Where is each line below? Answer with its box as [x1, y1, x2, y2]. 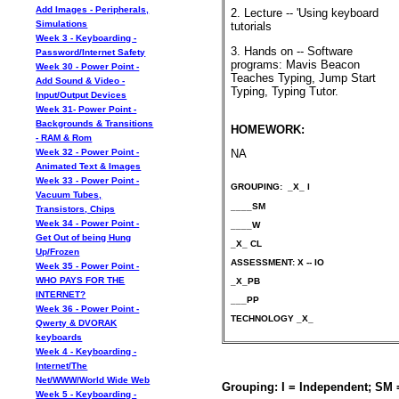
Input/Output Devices [36, 90, 127, 100]
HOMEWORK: [230, 122, 305, 136]
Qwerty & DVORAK [36, 318, 118, 328]
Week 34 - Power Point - [36, 218, 140, 228]
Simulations [36, 19, 88, 28]
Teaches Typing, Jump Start [230, 70, 376, 85]
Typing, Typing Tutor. [230, 84, 338, 98]
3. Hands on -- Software [230, 44, 353, 58]
